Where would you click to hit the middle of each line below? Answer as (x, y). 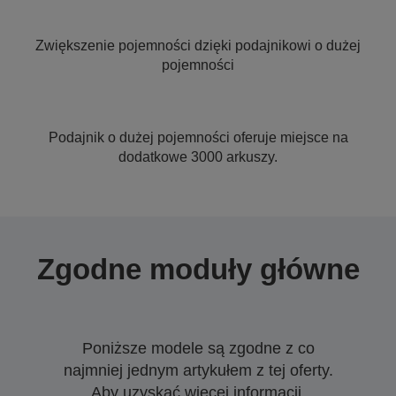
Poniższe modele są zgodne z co (198, 348)
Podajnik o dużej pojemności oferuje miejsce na (198, 137)
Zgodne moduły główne (198, 269)
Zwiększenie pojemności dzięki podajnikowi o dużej (198, 46)
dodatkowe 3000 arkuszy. (198, 157)
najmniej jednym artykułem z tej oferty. (198, 370)
